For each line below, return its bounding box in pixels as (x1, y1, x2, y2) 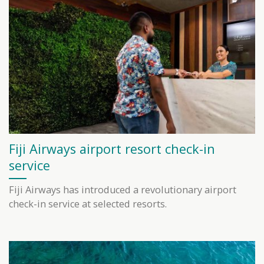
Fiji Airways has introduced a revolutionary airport (9, 183, 236, 197)
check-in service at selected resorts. (9, 197, 167, 211)
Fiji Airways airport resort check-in (9, 140, 215, 157)
